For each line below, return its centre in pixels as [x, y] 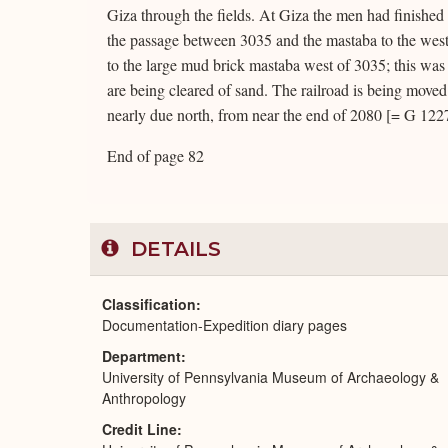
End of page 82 [155, 155]
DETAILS [173, 249]
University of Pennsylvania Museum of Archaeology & [270, 377]
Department [141, 356]
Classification [149, 304]
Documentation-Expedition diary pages [224, 325]
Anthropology [144, 398]
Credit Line [139, 429]
